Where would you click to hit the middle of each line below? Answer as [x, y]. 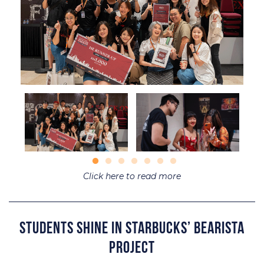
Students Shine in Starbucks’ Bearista [132, 229]
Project [132, 248]
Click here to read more [132, 176]
